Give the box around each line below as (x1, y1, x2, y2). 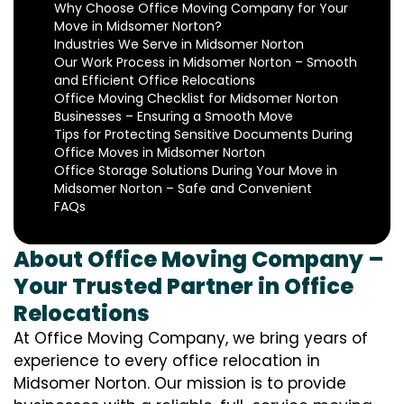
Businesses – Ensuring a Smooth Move (54, 107, 293, 126)
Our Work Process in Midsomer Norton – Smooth (54, 53, 357, 72)
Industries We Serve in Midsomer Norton (54, 35, 304, 54)
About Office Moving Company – (14, 244, 383, 275)
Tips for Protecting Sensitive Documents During (54, 125, 353, 144)
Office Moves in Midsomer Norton (54, 143, 265, 162)
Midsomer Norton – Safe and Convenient (54, 179, 312, 198)
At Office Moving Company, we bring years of (14, 327, 368, 350)
